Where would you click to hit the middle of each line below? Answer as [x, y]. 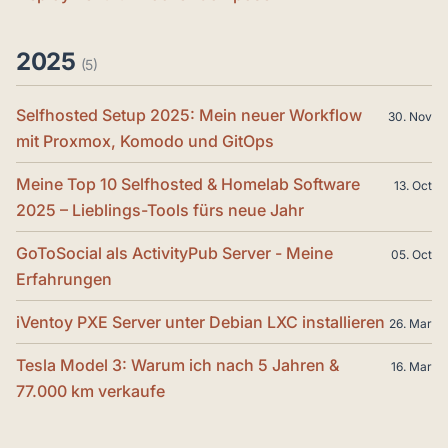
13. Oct [413, 185]
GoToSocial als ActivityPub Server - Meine [174, 253]
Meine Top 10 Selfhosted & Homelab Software [188, 184]
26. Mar [410, 323]
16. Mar [411, 366]
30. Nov [410, 116]
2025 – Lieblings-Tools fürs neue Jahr [160, 210]
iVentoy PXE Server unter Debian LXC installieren [200, 322]
